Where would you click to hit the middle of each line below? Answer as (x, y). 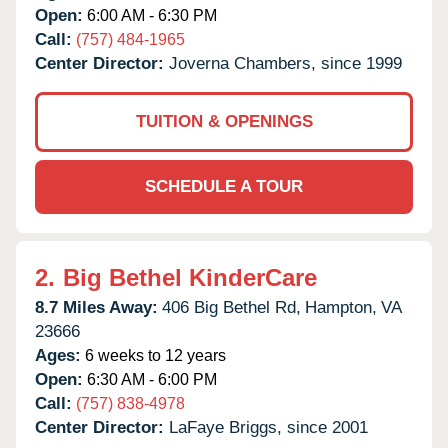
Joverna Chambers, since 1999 (285, 63)
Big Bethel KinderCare (190, 277)
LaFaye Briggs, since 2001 (268, 427)
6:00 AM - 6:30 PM (150, 15)
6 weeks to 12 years (153, 355)
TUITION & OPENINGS (224, 121)
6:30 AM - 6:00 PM (150, 379)
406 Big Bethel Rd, (231, 307)
